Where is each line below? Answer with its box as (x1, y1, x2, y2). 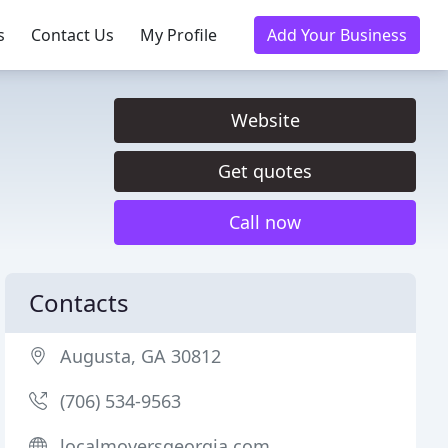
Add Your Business (267, 24, 407, 46)
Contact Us (31, 24, 114, 46)
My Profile (140, 24, 217, 46)
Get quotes (218, 159, 312, 183)
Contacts (29, 286, 130, 319)
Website (230, 108, 300, 132)
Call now (229, 210, 301, 234)
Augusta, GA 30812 (60, 344, 222, 368)
